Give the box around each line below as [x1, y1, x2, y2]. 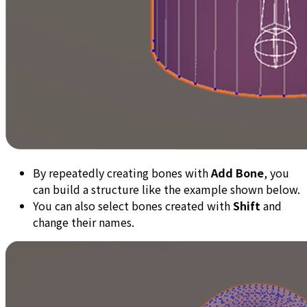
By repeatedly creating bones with [33, 164, 211, 181]
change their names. [33, 213, 134, 230]
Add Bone [211, 164, 264, 181]
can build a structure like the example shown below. [33, 180, 300, 197]
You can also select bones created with [33, 197, 233, 214]
